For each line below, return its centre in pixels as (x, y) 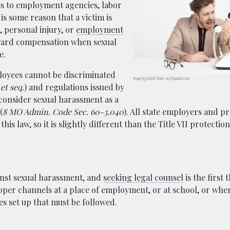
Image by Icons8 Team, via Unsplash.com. (162, 78)
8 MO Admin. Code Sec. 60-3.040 (63, 111)
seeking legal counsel (143, 177)
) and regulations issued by (74, 87)
